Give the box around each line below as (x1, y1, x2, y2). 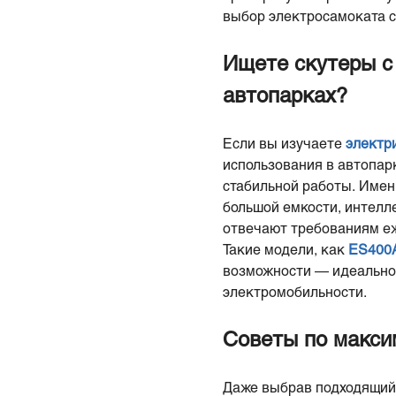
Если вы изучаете (223, 138, 346, 151)
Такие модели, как (223, 244, 348, 257)
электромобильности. (223, 286, 367, 300)
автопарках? (223, 87, 347, 107)
